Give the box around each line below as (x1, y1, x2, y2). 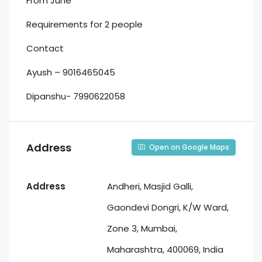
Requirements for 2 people (26, 18, 143, 30)
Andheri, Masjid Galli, (107, 180, 193, 192)
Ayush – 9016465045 (26, 66, 115, 78)
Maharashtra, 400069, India (107, 243, 223, 256)
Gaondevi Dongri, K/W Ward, (107, 201, 229, 213)
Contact (26, 42, 64, 54)
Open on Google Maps (147, 142, 229, 152)
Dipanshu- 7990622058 (26, 90, 125, 102)
